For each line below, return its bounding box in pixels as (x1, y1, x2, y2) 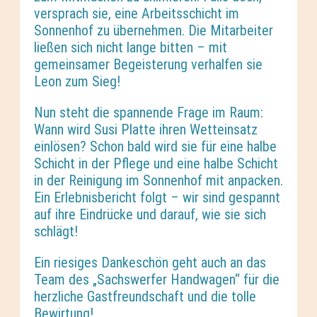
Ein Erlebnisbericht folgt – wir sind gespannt (34, 188, 280, 206)
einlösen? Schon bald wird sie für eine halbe (34, 137, 277, 155)
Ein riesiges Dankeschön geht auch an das (34, 253, 266, 271)
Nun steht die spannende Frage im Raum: (34, 103, 263, 121)
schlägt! (34, 222, 78, 240)
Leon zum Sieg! (34, 72, 120, 90)
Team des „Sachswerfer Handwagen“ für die (34, 270, 279, 288)
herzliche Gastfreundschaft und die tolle (34, 287, 256, 305)
